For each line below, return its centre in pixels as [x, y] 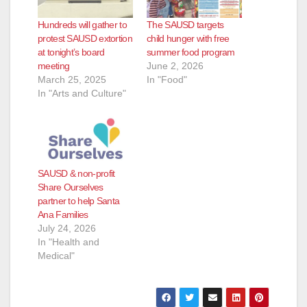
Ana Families [63, 215]
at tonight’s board [71, 52]
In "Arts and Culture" [82, 93]
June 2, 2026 [175, 65]
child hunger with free [188, 38]
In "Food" [167, 79]
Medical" [56, 256]
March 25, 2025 [72, 79]
